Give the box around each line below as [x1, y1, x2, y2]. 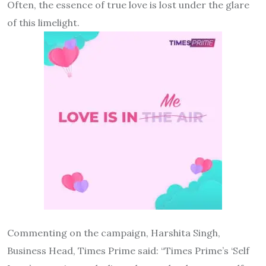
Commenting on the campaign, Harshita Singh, [7, 226, 220, 239]
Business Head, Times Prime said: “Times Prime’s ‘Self [7, 244, 249, 256]
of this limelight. [7, 16, 80, 28]
